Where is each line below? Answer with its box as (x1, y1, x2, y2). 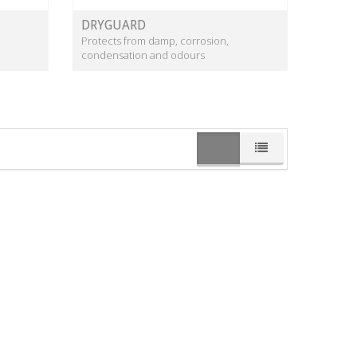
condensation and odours (81, 48, 205, 63)
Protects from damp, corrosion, (81, 33, 229, 49)
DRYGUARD (81, 18, 146, 33)
